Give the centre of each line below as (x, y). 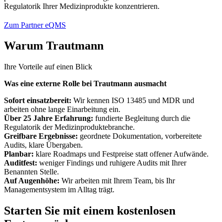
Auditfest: (21, 163)
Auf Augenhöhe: (33, 181)
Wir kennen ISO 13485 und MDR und (133, 101)
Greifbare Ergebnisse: (41, 136)
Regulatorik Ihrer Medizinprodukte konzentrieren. (82, 6)
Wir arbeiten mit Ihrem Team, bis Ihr (118, 181)
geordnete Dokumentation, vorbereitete (140, 136)
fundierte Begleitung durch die (143, 118)
